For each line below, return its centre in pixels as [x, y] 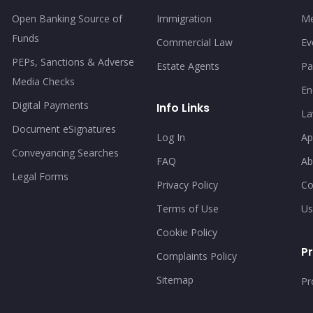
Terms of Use [187, 209]
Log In [170, 137]
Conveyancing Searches [65, 153]
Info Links [183, 108]
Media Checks [43, 81]
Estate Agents [188, 66]
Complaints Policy [196, 256]
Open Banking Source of [67, 19]
